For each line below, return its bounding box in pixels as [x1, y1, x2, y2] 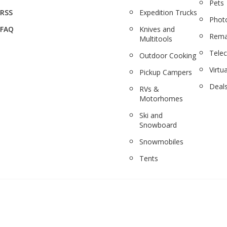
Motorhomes [139, 93, 183, 103]
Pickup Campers [139, 67, 193, 77]
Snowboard [139, 120, 177, 130]
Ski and [139, 110, 163, 120]
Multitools [139, 33, 173, 44]
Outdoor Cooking [139, 50, 197, 60]
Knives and [139, 24, 175, 34]
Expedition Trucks [139, 7, 198, 17]
